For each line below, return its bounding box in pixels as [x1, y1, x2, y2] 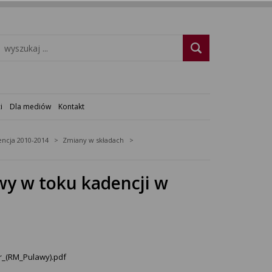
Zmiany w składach [63, 135, 124, 144]
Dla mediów [10, 101, 51, 112]
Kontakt [58, 101, 84, 112]
